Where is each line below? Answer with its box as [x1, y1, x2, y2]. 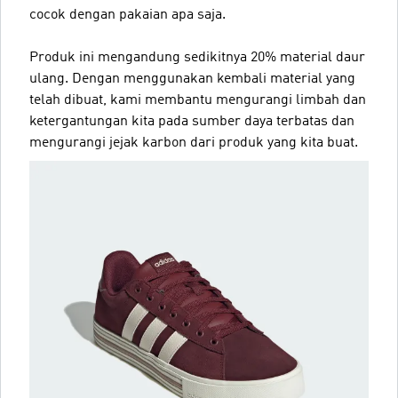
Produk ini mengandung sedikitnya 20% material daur [29, 50, 365, 65]
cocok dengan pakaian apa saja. [29, 7, 226, 22]
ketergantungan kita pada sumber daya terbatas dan [29, 114, 354, 129]
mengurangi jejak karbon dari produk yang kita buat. [29, 135, 358, 150]
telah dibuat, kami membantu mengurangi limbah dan [29, 92, 366, 107]
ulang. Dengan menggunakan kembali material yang [29, 71, 355, 86]
